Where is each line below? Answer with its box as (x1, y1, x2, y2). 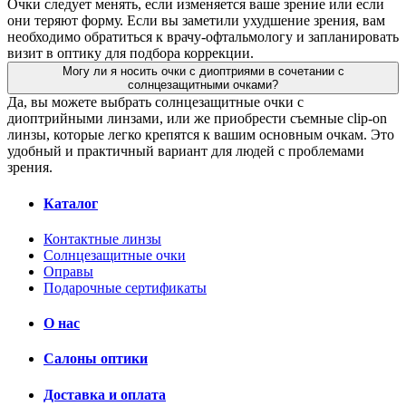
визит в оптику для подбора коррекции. (7, 45, 254, 62)
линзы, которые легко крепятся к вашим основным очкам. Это (7, 127, 394, 143)
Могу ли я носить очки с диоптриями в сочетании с (62, 64, 344, 79)
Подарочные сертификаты (43, 279, 207, 295)
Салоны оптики (43, 351, 148, 367)
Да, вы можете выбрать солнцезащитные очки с (7, 94, 304, 111)
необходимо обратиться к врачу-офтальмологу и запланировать (7, 29, 399, 45)
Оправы (43, 263, 93, 279)
